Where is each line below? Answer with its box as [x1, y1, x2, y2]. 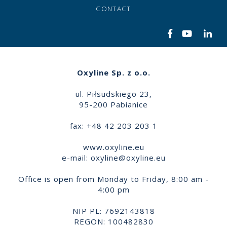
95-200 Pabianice [79, 99, 148, 110]
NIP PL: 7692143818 [72, 206, 155, 216]
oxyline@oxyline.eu [90, 153, 166, 163]
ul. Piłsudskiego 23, [75, 89, 152, 99]
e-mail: [61, 153, 91, 163]
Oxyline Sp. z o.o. [77, 67, 150, 78]
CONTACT [96, 4, 131, 14]
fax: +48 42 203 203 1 [69, 121, 158, 131]
